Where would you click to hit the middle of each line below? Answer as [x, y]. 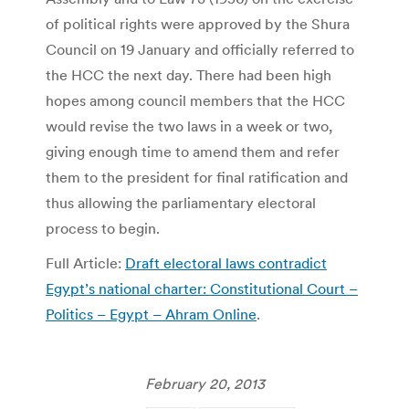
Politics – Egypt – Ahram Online [151, 314]
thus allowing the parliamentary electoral [181, 202]
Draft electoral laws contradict [226, 262]
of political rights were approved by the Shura [198, 23]
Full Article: [85, 262]
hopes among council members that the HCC [195, 100]
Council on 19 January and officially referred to [200, 49]
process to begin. [103, 228]
